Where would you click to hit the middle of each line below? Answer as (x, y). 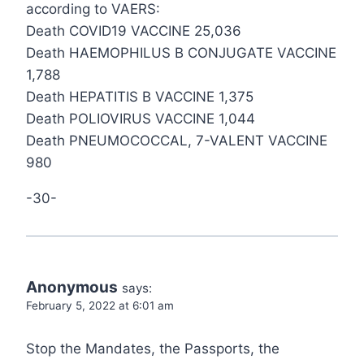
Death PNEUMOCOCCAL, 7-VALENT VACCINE (177, 141)
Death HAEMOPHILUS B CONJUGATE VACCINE (181, 53)
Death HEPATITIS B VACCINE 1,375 (140, 97)
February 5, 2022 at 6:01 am (100, 306)
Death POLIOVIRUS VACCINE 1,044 (141, 119)
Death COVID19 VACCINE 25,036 (134, 31)
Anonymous (72, 288)
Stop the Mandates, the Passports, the (153, 349)
